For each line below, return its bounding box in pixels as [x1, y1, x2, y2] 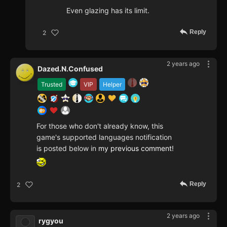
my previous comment [98, 144, 172, 153]
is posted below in [36, 144, 98, 153]
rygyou [39, 216, 63, 225]
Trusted [41, 81, 62, 89]
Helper [103, 81, 122, 89]
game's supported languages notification [36, 133, 172, 142]
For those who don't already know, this [36, 122, 163, 131]
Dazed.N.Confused [37, 64, 103, 73]
